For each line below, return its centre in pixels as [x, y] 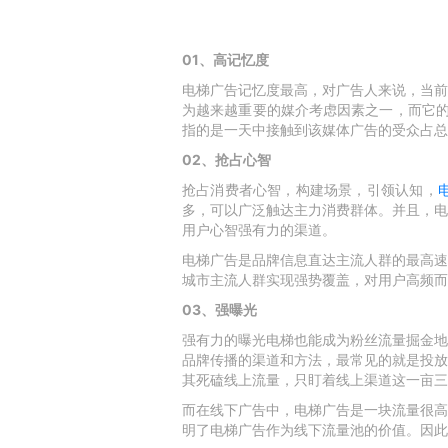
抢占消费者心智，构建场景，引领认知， [310, 189]
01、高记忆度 [225, 59]
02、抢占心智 [226, 159]
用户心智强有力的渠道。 [259, 229]
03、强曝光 [219, 309]
